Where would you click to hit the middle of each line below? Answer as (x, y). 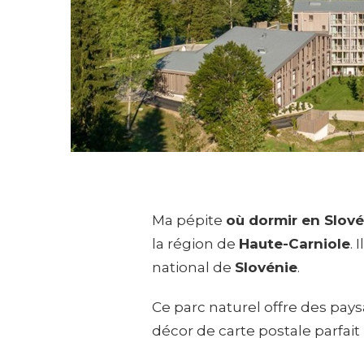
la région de (195, 244)
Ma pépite (189, 221)
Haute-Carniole (295, 244)
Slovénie (266, 268)
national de (193, 268)
